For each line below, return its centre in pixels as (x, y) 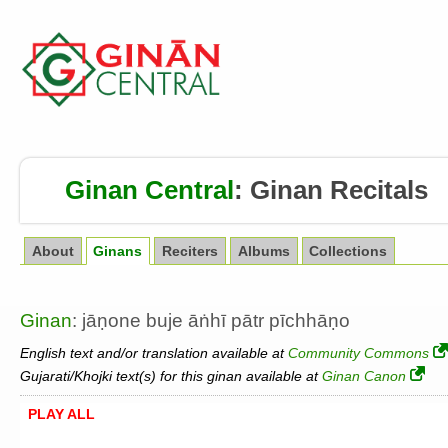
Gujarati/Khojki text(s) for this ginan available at (171, 375)
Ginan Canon (364, 375)
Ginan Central (149, 189)
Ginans (118, 251)
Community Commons (358, 352)
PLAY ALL (61, 414)
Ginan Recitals (339, 189)
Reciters (190, 251)
